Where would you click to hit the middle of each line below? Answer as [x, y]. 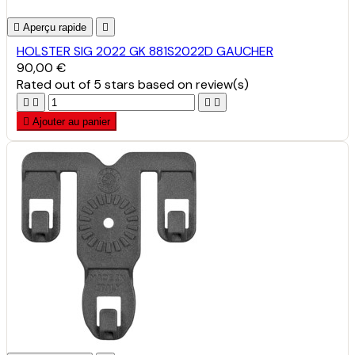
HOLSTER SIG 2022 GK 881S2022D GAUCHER [145, 51]
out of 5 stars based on [125, 84]
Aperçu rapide [55, 27]
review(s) [222, 84]
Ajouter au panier [71, 121]
